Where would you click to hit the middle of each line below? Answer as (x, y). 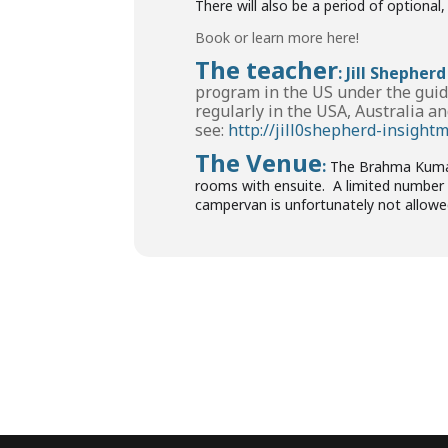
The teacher (267, 69)
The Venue (259, 162)
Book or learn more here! (277, 37)
